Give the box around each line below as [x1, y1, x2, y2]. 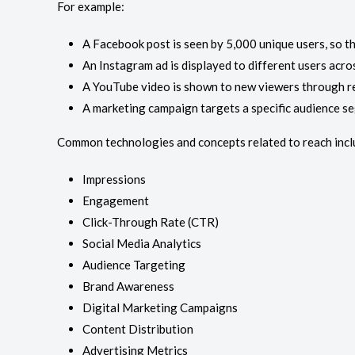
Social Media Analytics [82, 236, 201, 250]
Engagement [82, 193, 149, 208]
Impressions [82, 172, 146, 186]
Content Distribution [82, 322, 193, 336]
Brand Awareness [82, 279, 174, 293]
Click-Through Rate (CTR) [82, 215, 219, 229]
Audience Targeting [82, 258, 185, 272]
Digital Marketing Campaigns [82, 300, 238, 315]
